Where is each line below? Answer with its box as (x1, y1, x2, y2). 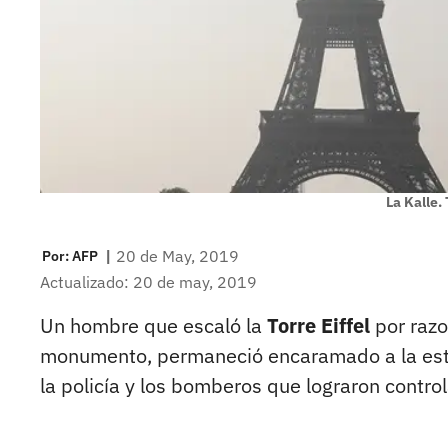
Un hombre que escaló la (40, 312, 267, 340)
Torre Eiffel (267, 312, 370, 340)
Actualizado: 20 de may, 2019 (40, 272, 257, 293)
